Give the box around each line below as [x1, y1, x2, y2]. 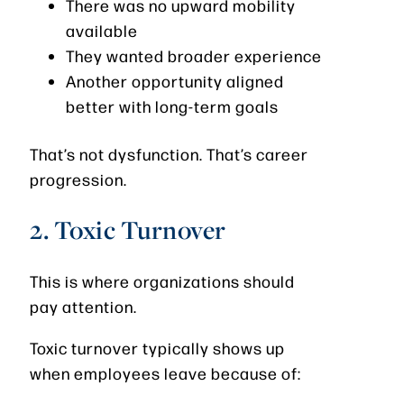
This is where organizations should [30, 271, 295, 292]
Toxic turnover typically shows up [30, 337, 285, 359]
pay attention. [30, 296, 137, 317]
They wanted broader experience [66, 45, 322, 67]
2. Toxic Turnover [30, 213, 226, 248]
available [66, 20, 138, 41]
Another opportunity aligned [66, 70, 284, 92]
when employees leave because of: [30, 363, 301, 384]
